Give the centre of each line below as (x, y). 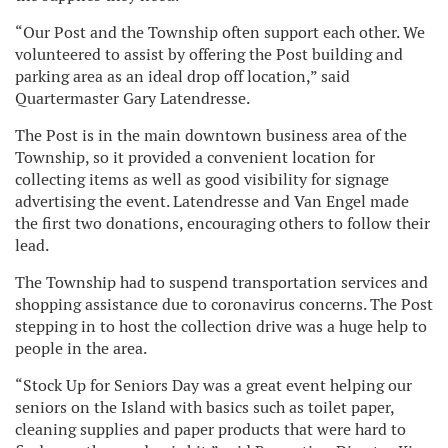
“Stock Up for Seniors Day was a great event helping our (213, 385)
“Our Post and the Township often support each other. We (220, 32)
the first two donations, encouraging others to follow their (222, 223)
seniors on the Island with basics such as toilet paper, (204, 407)
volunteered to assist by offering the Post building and (209, 54)
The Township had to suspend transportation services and (221, 282)
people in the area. (81, 348)
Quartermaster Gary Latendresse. (132, 98)
